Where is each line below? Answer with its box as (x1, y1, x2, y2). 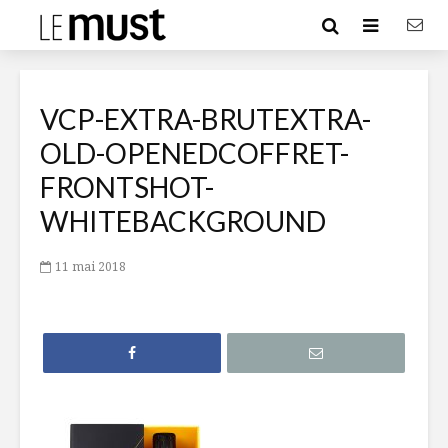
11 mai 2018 (55, 257, 126, 275)
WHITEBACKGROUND (40, 204, 326, 238)
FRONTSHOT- (40, 170, 214, 204)
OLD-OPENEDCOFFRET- (40, 136, 349, 170)
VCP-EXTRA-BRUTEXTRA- (40, 102, 371, 136)
